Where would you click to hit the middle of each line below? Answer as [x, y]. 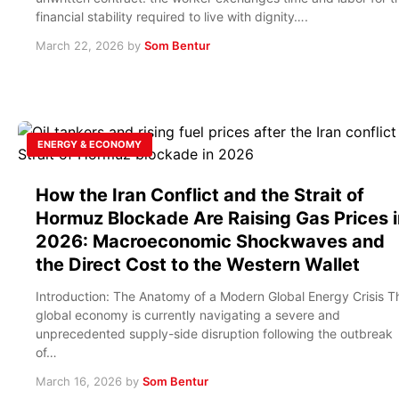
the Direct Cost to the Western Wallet [198, 264]
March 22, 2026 [80, 45]
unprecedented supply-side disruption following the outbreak [214, 333]
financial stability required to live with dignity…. [172, 16]
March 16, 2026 [79, 381]
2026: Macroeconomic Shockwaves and [210, 241]
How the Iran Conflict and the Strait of [200, 195]
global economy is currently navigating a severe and [188, 314]
